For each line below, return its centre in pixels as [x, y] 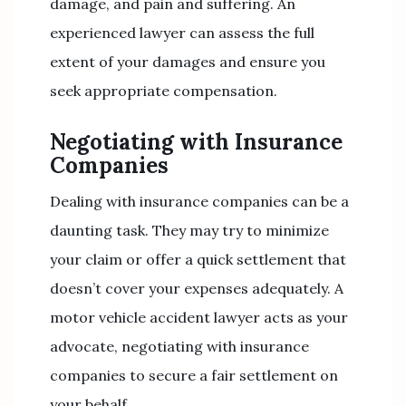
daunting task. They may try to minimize [189, 230]
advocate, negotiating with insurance [179, 346]
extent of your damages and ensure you [188, 62]
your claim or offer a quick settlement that [198, 259]
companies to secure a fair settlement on [194, 375]
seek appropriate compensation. [164, 91]
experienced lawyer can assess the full [182, 33]
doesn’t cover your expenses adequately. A [197, 288]
